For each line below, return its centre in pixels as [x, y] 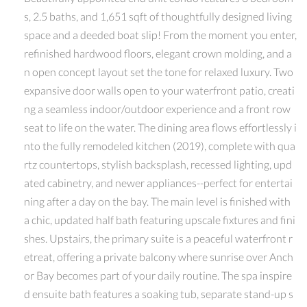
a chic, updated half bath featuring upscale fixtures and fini [160, 219]
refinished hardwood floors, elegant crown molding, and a [158, 53]
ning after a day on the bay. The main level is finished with [157, 201]
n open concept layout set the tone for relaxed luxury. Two [159, 71]
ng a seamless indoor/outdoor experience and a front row [157, 108]
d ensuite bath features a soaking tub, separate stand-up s [159, 293]
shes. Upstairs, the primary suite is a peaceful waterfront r [158, 238]
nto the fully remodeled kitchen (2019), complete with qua [160, 145]
